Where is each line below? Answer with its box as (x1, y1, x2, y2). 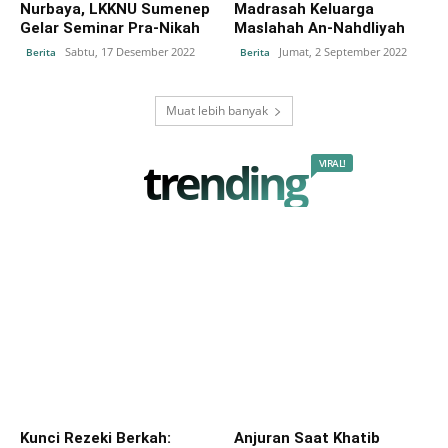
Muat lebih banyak (166, 101, 268, 119)
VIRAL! (319, 155, 346, 170)
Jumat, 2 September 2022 (279, 43, 407, 59)
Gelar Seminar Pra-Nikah (20, 18, 200, 37)
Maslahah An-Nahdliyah (234, 18, 405, 37)
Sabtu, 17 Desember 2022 (65, 43, 195, 59)
